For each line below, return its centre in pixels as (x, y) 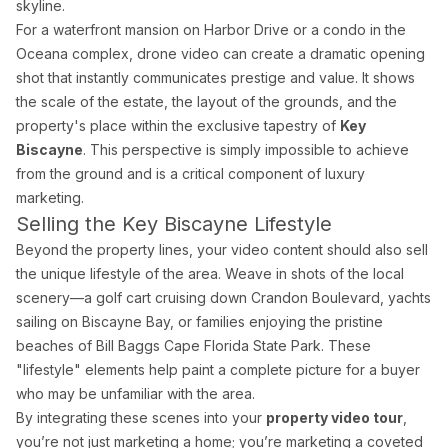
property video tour (334, 418)
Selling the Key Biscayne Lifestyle (174, 224)
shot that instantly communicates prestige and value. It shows (215, 78)
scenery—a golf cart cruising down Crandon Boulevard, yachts (223, 298)
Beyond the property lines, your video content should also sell (222, 250)
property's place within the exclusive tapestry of (178, 126)
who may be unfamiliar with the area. (135, 394)
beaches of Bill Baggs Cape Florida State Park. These (193, 346)
